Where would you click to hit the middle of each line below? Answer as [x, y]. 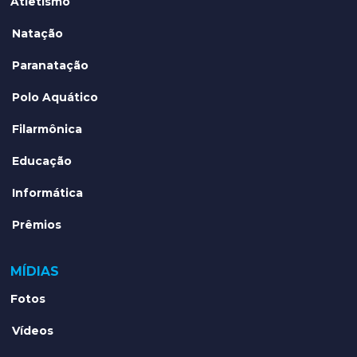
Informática [48, 192]
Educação [42, 161]
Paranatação [51, 65]
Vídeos [33, 330]
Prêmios [37, 224]
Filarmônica [47, 129]
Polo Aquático [55, 97]
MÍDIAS [35, 271]
